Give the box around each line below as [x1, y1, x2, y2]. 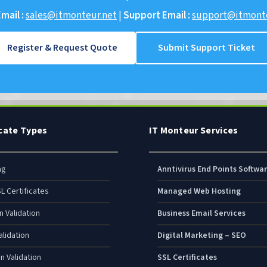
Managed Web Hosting [157, 185, 241, 198]
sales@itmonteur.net [26, 8, 117, 23]
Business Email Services [157, 207, 246, 220]
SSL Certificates [157, 252, 217, 264]
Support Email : [123, 8, 190, 23]
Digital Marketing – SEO [157, 229, 246, 242]
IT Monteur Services [148, 124, 238, 138]
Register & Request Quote [7, 41, 117, 55]
